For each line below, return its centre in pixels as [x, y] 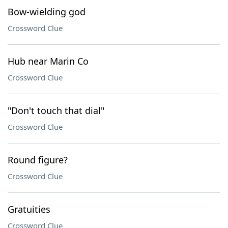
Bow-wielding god [47, 12]
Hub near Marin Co [48, 61]
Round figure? [38, 160]
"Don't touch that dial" [56, 110]
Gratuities [29, 209]
